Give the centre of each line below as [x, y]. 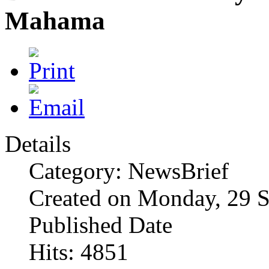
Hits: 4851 [79, 252]
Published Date [101, 225]
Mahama [55, 20]
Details [38, 144]
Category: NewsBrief [129, 171]
